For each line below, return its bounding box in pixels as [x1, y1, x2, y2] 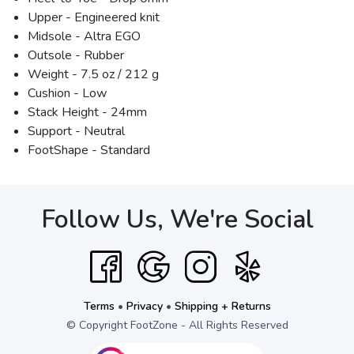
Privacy [126, 299, 163, 314]
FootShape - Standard [28, 141, 150, 159]
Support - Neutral [28, 122, 125, 140]
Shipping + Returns [174, 299, 271, 314]
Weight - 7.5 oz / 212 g [28, 66, 159, 83]
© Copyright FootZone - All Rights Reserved [66, 318, 288, 333]
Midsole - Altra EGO [28, 28, 141, 45]
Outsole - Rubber [28, 47, 124, 64]
